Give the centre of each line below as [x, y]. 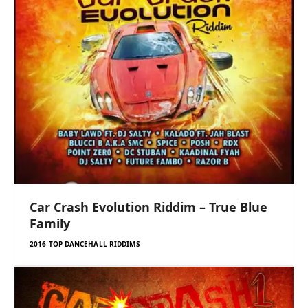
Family [50, 224]
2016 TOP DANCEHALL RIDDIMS [85, 244]
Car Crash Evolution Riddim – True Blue [148, 207]
